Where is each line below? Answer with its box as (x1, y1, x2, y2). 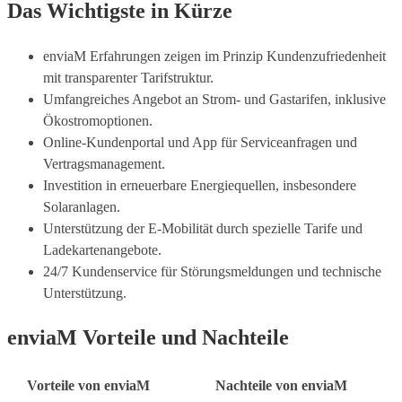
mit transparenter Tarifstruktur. (43, 69, 214, 85)
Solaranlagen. (43, 198, 120, 214)
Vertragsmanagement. (43, 155, 165, 171)
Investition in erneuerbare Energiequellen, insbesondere (43, 177, 356, 193)
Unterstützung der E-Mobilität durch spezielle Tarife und (43, 220, 363, 236)
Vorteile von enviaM (26, 378, 150, 394)
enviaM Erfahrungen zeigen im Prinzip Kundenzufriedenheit (43, 48, 386, 64)
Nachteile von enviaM (214, 378, 347, 394)
